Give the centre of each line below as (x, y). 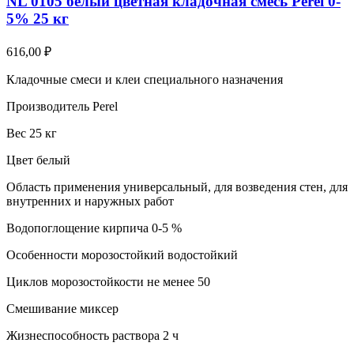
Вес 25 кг (32, 134)
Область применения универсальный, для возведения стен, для (177, 187)
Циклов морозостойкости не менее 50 (108, 282)
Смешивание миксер (62, 309)
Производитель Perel (62, 107)
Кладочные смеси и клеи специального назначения (145, 80)
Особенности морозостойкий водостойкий (122, 255)
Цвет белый (38, 160)
